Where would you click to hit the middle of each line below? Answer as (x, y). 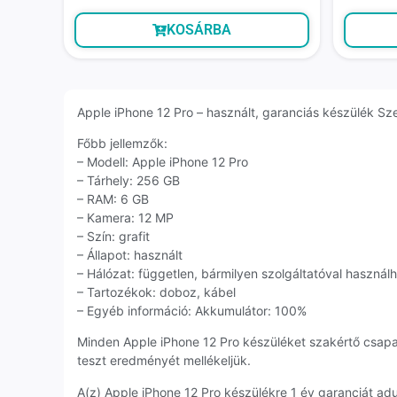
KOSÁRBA (198, 30)
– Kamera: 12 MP (125, 218)
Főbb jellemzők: (122, 144)
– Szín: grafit (113, 237)
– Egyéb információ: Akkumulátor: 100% (192, 311)
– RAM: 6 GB (113, 199)
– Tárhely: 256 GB (128, 181)
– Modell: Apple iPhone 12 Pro (163, 162)
